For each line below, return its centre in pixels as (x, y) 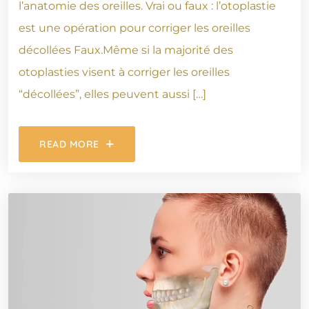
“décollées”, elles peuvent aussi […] (112, 94)
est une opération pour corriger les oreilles (134, 28)
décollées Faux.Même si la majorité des (126, 50)
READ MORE (70, 144)
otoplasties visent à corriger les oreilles (124, 72)
